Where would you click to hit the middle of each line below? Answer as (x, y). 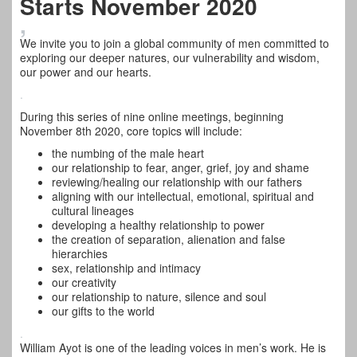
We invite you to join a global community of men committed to (175, 43)
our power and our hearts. (86, 72)
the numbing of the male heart (128, 153)
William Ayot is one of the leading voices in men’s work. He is (173, 347)
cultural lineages (93, 210)
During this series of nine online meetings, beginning (152, 116)
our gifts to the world (103, 311)
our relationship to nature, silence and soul (159, 296)
